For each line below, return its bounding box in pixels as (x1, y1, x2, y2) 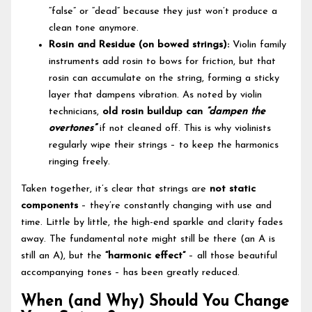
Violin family (229, 40, 287, 51)
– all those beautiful (185, 250, 278, 261)
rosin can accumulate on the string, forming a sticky (49, 73, 280, 84)
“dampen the (206, 107, 266, 118)
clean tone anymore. (49, 23, 139, 34)
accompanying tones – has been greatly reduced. (21, 267, 240, 278)
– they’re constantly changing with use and (78, 200, 272, 211)
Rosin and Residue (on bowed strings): (49, 40, 230, 51)
